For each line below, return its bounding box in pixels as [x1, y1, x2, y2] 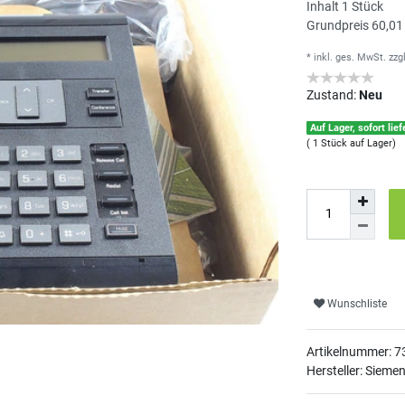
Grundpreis [306, 17, 372, 33]
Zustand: [306, 87, 359, 102]
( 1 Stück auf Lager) [306, 137, 396, 149]
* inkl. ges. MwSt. [306, 51, 389, 63]
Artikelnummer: [306, 344, 394, 359]
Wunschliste [327, 297, 387, 311]
